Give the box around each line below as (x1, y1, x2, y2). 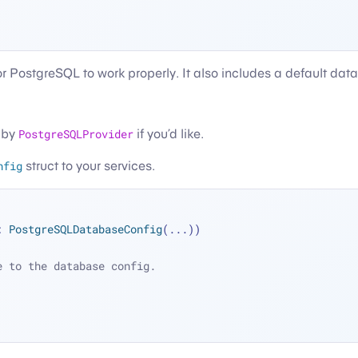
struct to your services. (22, 158, 155, 173)
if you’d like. (133, 126, 204, 141)
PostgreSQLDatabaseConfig (9, 221, 162, 237)
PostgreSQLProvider (18, 126, 133, 141)
